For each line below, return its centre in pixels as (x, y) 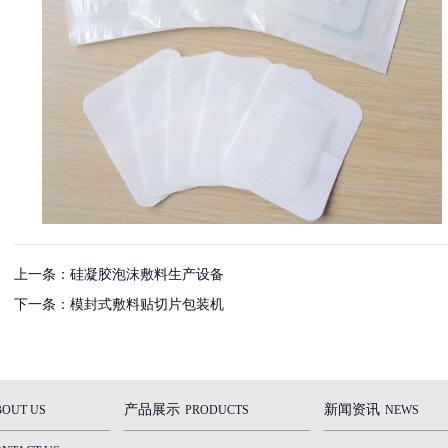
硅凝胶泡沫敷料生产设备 (147, 274)
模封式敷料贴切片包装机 (147, 304)
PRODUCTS (217, 409)
